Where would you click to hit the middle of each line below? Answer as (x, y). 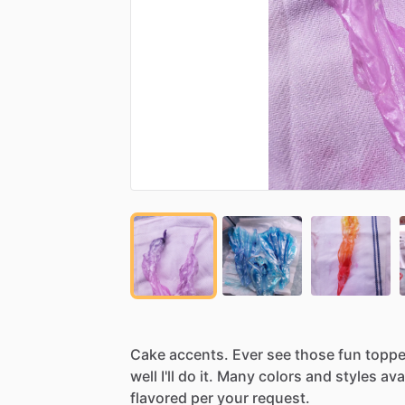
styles (356, 376)
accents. (199, 354)
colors (280, 376)
